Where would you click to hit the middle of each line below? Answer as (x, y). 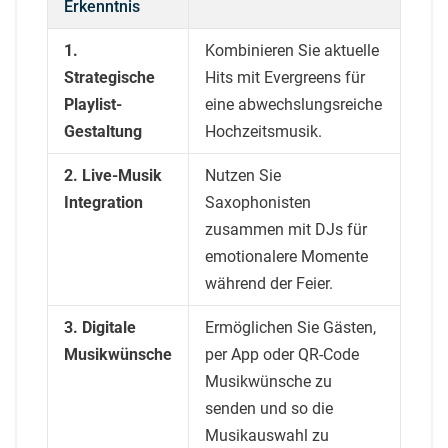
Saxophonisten (258, 202)
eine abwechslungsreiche (293, 104)
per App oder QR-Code (282, 354)
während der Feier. (269, 283)
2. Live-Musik (113, 175)
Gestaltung (103, 131)
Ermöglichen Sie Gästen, (290, 327)
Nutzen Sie (243, 175)
